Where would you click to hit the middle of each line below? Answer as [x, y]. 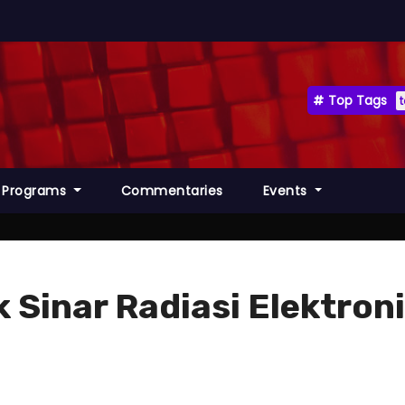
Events [287, 191]
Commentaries [172, 191]
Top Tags [358, 100]
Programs [36, 191]
